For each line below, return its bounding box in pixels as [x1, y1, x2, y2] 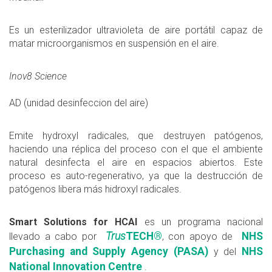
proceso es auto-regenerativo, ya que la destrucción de [9, 170, 263, 182]
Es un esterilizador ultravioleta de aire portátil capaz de [9, 24, 263, 36]
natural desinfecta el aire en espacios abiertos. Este [9, 157, 263, 169]
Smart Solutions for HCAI [9, 216, 138, 228]
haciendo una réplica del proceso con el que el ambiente [9, 143, 263, 155]
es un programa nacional [137, 216, 263, 228]
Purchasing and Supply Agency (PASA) [9, 245, 208, 258]
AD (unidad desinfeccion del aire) [9, 97, 148, 109]
